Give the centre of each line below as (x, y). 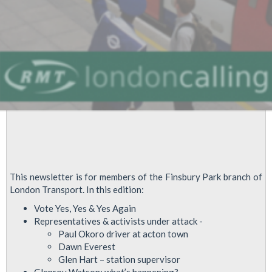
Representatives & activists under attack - (118, 221)
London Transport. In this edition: (77, 189)
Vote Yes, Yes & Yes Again (85, 208)
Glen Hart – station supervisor (119, 259)
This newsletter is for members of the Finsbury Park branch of (136, 176)
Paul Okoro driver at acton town (123, 234)
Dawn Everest (87, 246)
